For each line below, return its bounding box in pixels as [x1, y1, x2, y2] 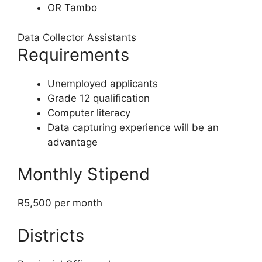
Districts [18, 225, 84, 246]
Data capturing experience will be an [47, 121, 219, 133]
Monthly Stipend [18, 164, 150, 185]
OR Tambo [47, 2, 97, 14]
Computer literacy [47, 106, 130, 119]
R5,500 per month [18, 197, 102, 209]
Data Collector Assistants [18, 31, 136, 43]
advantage [47, 136, 98, 148]
